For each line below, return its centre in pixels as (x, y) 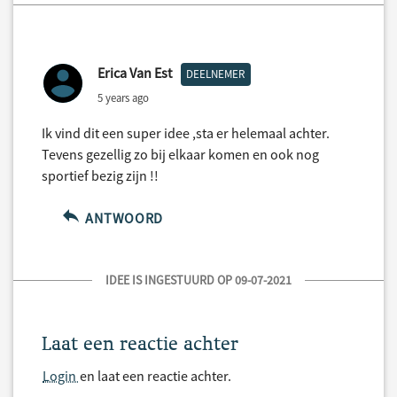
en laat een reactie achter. (156, 376)
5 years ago (123, 97)
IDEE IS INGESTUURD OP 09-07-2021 (198, 280)
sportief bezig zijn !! (100, 176)
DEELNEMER (216, 74)
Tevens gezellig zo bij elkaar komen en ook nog (180, 155)
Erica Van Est (135, 73)
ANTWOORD (122, 218)
